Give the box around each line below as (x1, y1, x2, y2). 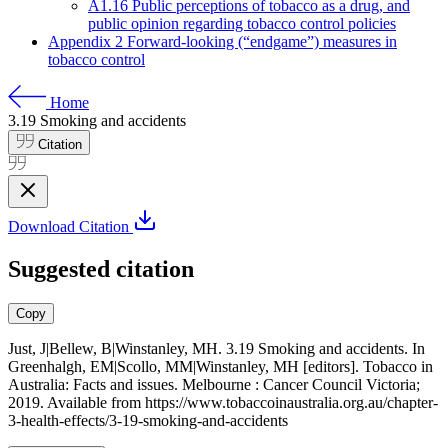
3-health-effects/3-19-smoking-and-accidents (8, 411, 288, 429)
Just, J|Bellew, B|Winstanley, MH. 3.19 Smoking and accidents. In (8, 339, 425, 357)
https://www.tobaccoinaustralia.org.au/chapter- (145, 393, 438, 411)
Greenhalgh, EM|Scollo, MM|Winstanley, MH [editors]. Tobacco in (8, 357, 433, 375)
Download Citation (8, 218, 133, 235)
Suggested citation (8, 255, 194, 282)
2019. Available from (8, 393, 145, 411)
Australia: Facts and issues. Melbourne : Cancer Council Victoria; (8, 375, 420, 393)
